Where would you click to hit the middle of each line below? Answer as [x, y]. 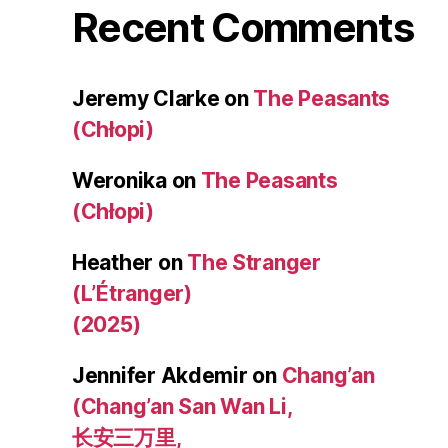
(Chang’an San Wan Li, [182, 406]
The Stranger [254, 262]
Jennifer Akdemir [160, 375]
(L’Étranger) [132, 293]
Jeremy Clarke [146, 98]
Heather [113, 262]
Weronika [119, 180]
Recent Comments [243, 27]
